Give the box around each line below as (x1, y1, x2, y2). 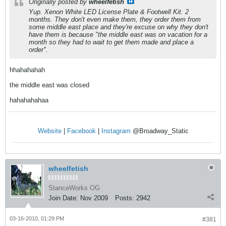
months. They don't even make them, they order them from (29, 16, 201, 23)
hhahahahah (10, 66, 45, 74)
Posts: (115, 194, 134, 202)
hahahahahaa (10, 96, 48, 104)
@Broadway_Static (130, 127, 189, 135)
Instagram (101, 127, 131, 135)
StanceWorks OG (48, 184, 100, 192)
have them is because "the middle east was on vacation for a (29, 31, 207, 38)
